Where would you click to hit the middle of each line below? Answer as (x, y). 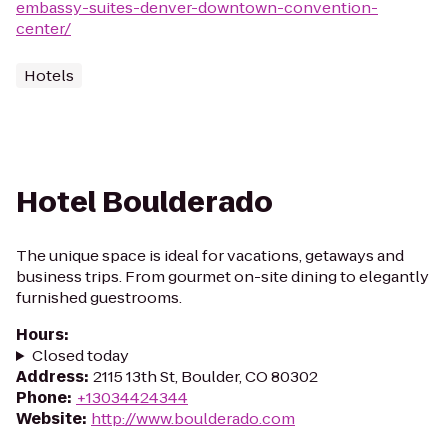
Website (49, 418)
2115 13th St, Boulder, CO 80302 (205, 376)
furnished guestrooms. (99, 297)
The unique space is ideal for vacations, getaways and (210, 255)
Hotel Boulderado (144, 202)
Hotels (49, 75)
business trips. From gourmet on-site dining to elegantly (222, 276)
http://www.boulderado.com (193, 418)
